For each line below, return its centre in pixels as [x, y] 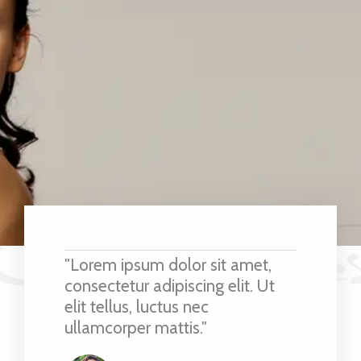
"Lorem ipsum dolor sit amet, [168, 264]
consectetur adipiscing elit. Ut [170, 285]
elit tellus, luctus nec [137, 306]
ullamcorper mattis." [136, 327]
